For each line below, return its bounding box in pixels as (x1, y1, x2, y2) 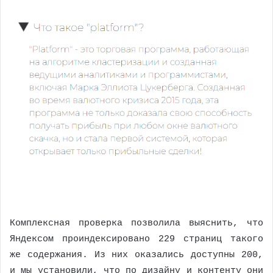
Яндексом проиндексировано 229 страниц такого (10, 234, 263, 245)
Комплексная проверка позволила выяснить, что (10, 218, 263, 229)
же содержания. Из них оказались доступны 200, (10, 250, 263, 261)
